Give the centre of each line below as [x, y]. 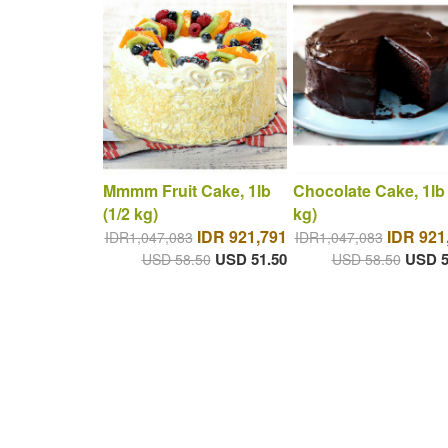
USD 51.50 [250, 259]
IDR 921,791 [241, 237]
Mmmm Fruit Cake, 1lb [186, 191]
